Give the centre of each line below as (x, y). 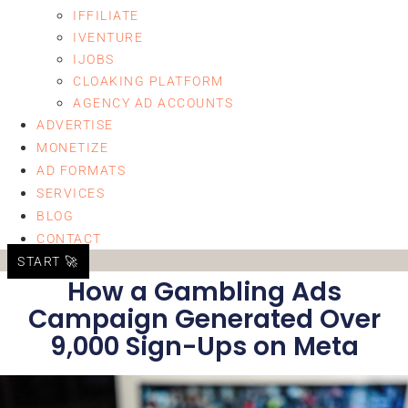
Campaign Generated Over (204, 319)
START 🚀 (48, 261)
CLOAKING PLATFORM (149, 81)
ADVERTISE (75, 125)
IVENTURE (108, 37)
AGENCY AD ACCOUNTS (153, 103)
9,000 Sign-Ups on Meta (204, 347)
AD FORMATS (82, 170)
